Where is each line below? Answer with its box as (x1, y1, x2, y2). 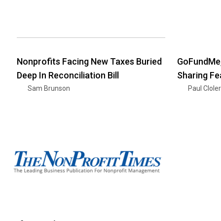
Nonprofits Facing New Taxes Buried (17, 56, 162, 67)
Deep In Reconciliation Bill (17, 70, 119, 80)
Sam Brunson (28, 84, 70, 92)
